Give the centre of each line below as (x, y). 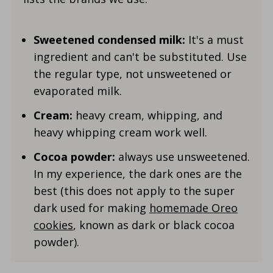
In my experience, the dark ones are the (137, 174)
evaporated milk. (77, 91)
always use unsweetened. (182, 157)
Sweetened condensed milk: (111, 40)
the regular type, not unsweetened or (132, 74)
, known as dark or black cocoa (154, 225)
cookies (53, 225)
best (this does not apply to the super (134, 191)
